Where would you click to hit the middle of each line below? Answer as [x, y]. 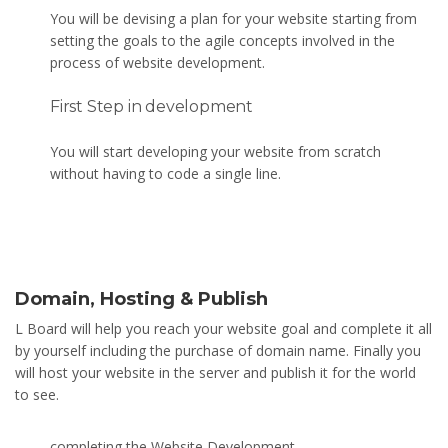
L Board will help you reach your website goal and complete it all [223, 328]
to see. [37, 394]
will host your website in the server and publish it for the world [215, 372]
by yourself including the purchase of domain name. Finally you [218, 350]
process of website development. [157, 62]
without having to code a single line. [165, 173]
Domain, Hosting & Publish [141, 298]
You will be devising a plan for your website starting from [233, 18]
